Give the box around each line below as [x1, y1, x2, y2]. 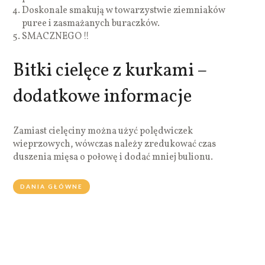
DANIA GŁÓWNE [20, 182, 83, 190]
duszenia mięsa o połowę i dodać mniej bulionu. [13, 150, 214, 164]
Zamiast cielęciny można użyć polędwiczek [13, 124, 193, 138]
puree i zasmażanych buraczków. [22, 17, 160, 30]
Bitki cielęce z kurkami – [13, 57, 208, 84]
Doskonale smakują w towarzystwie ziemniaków [22, 4, 226, 17]
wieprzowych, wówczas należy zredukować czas [13, 137, 216, 151]
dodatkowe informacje [13, 83, 192, 110]
